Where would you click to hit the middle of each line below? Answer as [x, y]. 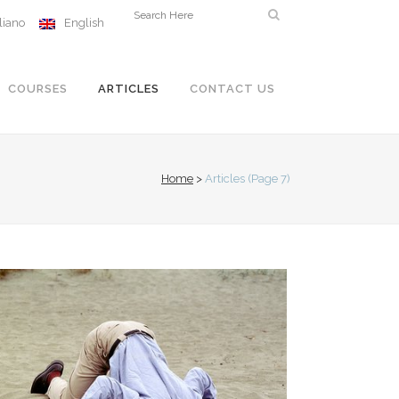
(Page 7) [268, 179]
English [84, 23]
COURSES [38, 89]
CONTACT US [232, 89]
